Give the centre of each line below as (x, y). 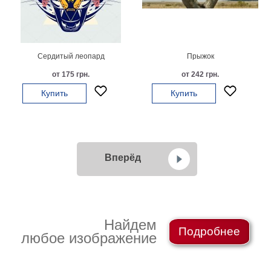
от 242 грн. (200, 74)
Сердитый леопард (71, 56)
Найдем (130, 225)
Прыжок (200, 56)
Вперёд (122, 158)
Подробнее (209, 231)
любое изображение (89, 238)
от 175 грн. (71, 74)
